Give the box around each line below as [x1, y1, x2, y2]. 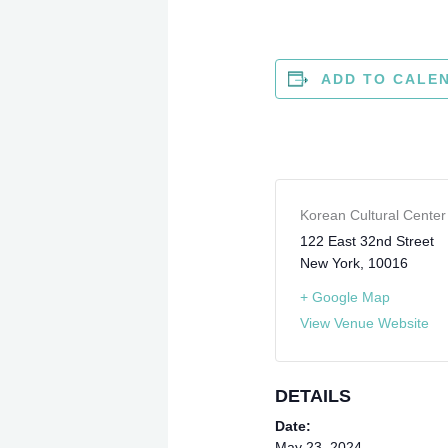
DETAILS [274, 385, 351, 406]
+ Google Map [299, 288, 390, 305]
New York [299, 254, 360, 271]
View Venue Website [299, 314, 429, 331]
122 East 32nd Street [299, 232, 434, 249]
